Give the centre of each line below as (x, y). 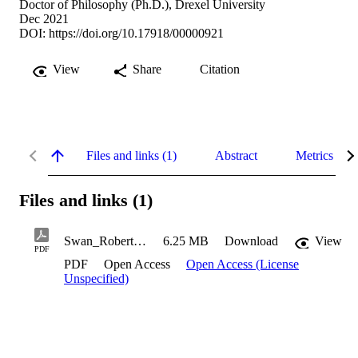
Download (251, 241)
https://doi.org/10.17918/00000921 (136, 33)
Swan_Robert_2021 (140, 241)
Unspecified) (96, 279)
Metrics (314, 155)
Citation (220, 69)
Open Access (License (243, 265)
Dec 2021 (44, 18)
